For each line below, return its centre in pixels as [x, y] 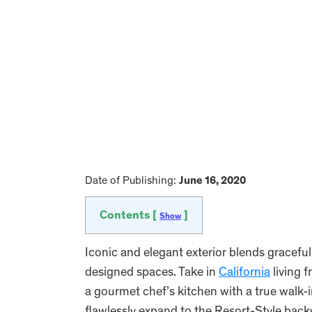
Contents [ [130, 216]
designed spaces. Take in [152, 273]
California [244, 273]
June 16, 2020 [212, 181]
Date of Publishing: [132, 181]
